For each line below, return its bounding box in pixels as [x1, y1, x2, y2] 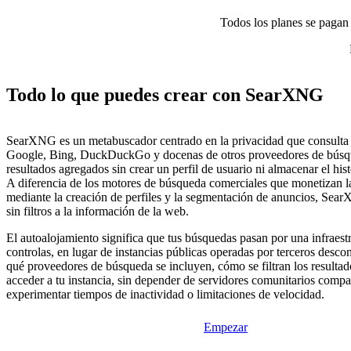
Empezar [204, 320, 248, 335]
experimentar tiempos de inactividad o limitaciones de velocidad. [6, 288, 324, 302]
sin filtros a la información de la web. [6, 204, 189, 219]
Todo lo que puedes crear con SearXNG [6, 85, 324, 106]
